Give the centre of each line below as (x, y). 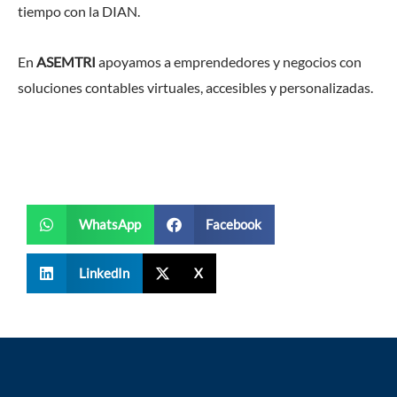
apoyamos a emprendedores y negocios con (230, 61)
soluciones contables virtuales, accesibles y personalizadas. (195, 87)
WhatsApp (109, 224)
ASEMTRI (67, 61)
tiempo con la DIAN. (79, 11)
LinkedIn (104, 272)
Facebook (234, 224)
